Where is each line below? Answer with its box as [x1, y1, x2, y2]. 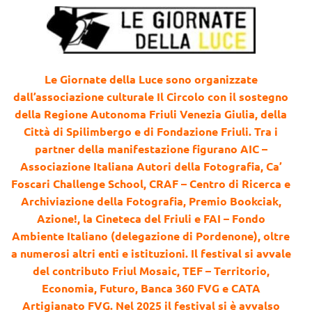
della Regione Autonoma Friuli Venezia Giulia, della [15, 106, 287, 121]
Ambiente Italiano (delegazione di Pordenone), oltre [12, 228, 290, 243]
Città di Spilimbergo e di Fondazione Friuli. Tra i [24, 123, 278, 139]
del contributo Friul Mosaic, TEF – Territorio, [32, 263, 270, 278]
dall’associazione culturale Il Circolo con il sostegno [13, 88, 288, 104]
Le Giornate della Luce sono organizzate [44, 71, 258, 86]
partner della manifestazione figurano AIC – [34, 141, 267, 156]
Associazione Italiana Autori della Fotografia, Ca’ [19, 158, 282, 173]
